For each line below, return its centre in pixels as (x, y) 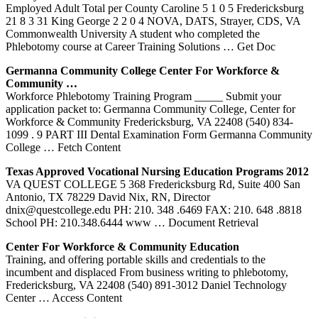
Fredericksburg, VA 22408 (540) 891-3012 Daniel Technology (146, 285)
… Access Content (80, 297)
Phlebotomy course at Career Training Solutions (114, 46)
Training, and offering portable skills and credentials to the (136, 259)
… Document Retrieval (206, 222)
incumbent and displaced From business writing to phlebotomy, (147, 272)
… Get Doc (249, 46)
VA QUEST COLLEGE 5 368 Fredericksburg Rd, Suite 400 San (153, 184)
